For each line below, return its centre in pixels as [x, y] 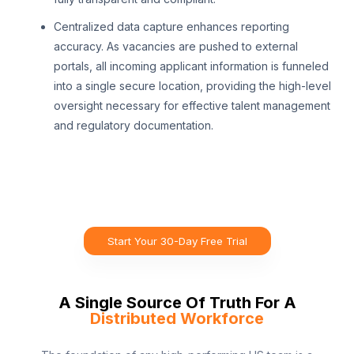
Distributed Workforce [177, 319]
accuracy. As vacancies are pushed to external [176, 47]
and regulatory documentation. [134, 126]
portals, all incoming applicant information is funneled [191, 66]
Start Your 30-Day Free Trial [177, 241]
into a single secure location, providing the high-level [192, 86]
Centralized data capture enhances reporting [171, 27]
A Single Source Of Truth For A [177, 303]
